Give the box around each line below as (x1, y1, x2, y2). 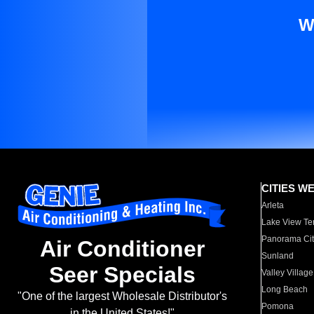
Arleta (261, 200, 285, 210)
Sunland (261, 251, 294, 261)
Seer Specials (48, 262, 196, 288)
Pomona (261, 301, 294, 311)
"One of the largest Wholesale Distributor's (17, 290, 227, 303)
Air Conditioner (39, 236, 205, 262)
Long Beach (261, 285, 308, 294)
